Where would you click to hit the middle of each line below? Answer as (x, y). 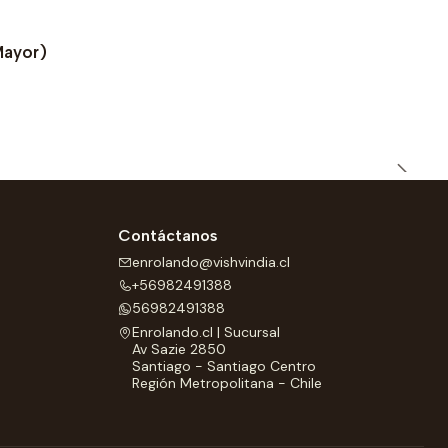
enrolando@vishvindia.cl (211, 261)
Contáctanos (168, 236)
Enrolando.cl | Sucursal (206, 331)
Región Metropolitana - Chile (227, 382)
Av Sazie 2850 (179, 348)
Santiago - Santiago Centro (224, 365)
